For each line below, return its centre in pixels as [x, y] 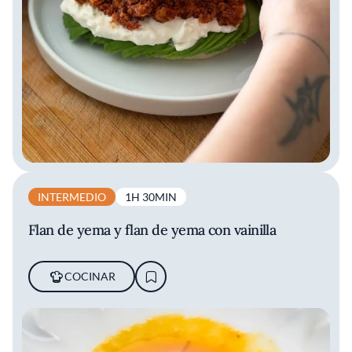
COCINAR [90, 277]
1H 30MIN [151, 197]
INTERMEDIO [72, 197]
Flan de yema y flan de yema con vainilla [152, 230]
